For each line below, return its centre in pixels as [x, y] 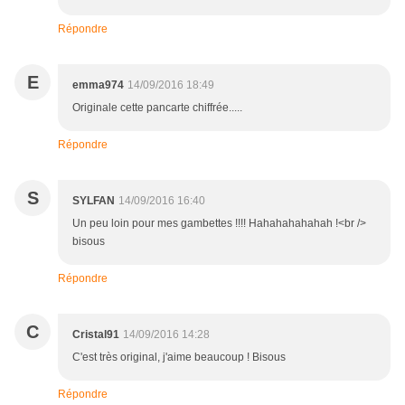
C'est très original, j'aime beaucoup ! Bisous [179, 358]
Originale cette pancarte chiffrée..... [157, 108]
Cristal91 [96, 335]
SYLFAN [94, 201]
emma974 [98, 85]
